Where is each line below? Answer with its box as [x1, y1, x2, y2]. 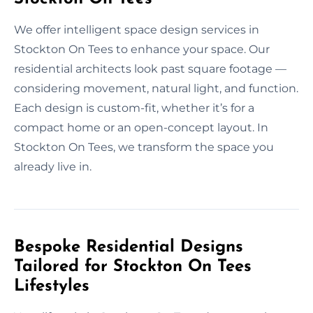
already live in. [14, 159, 92, 173]
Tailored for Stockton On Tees [14, 258, 252, 275]
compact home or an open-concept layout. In [14, 120, 268, 134]
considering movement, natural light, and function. [14, 81, 298, 95]
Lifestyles [14, 277, 89, 295]
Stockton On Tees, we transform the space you [14, 140, 274, 154]
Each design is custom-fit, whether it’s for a [14, 101, 254, 115]
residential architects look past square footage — [14, 61, 286, 75]
